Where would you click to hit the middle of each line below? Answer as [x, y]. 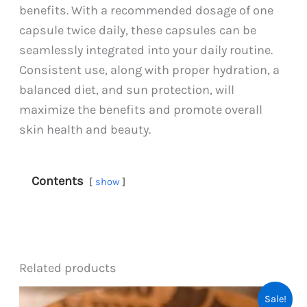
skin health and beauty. [85, 129]
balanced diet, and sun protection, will [127, 89]
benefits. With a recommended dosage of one [147, 10]
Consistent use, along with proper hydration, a [150, 70]
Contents [58, 181]
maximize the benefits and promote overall [141, 109]
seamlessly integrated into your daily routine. [146, 50]
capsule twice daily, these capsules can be [138, 30]
